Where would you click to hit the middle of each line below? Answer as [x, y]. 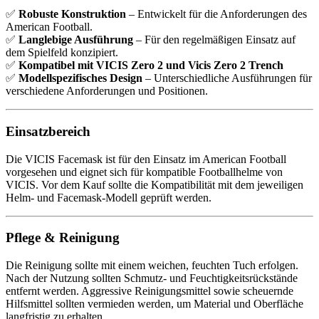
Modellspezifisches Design [80, 78]
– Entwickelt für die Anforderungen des [216, 14]
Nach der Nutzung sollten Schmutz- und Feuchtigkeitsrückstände [152, 278]
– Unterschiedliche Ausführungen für [227, 78]
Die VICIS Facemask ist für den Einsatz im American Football [146, 159]
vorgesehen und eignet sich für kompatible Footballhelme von [144, 172]
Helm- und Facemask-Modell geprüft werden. [109, 197]
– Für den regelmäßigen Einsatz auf [214, 40]
